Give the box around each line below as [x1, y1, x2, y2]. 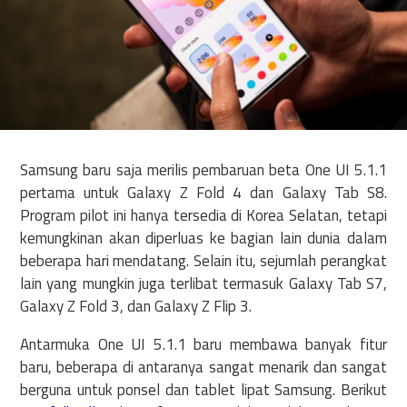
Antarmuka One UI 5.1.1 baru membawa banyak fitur [20, 332, 387, 356]
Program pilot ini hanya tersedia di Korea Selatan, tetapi [20, 203, 387, 227]
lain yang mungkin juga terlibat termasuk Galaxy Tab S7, [20, 271, 387, 295]
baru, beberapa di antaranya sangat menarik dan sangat [20, 354, 387, 379]
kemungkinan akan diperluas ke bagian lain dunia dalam [20, 225, 387, 250]
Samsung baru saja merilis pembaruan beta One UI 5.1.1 [20, 157, 387, 182]
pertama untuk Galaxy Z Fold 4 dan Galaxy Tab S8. [20, 180, 387, 204]
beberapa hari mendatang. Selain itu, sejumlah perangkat [20, 248, 387, 273]
